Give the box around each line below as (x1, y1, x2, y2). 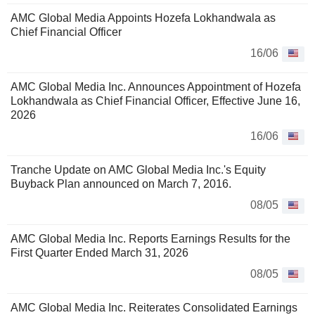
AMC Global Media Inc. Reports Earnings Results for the (11, 233, 290, 245)
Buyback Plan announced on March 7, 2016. (11, 178, 231, 191)
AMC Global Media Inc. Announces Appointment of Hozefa (11, 81, 301, 94)
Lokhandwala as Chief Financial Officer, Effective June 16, (11, 95, 300, 108)
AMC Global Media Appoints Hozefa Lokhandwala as (11, 12, 276, 25)
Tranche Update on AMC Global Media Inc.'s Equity (11, 164, 266, 176)
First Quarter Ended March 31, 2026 (11, 247, 188, 259)
